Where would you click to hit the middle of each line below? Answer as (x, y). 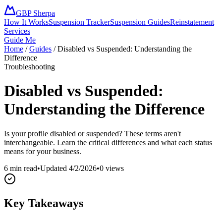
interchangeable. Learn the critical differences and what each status (108, 142)
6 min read (21, 168)
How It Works (26, 22)
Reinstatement (192, 22)
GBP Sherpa (35, 13)
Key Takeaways (44, 203)
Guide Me (20, 40)
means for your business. (43, 151)
